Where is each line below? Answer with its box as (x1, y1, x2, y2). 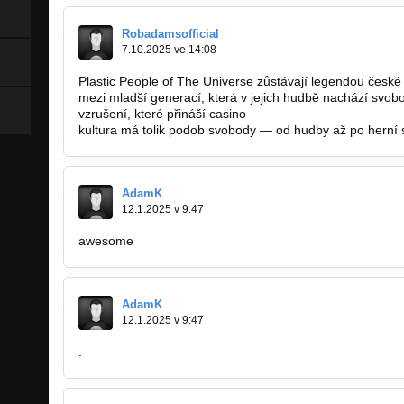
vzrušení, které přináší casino (78, 106, 250, 122)
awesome (78, 234, 133, 249)
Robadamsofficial (122, 27, 219, 41)
